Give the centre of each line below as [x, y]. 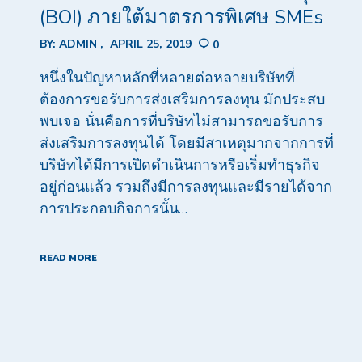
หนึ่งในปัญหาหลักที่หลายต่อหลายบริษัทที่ [167, 78]
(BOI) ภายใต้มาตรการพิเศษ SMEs [181, 17]
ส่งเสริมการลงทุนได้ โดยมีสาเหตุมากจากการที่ [186, 143]
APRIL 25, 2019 [150, 44]
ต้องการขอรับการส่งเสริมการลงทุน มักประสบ [182, 100]
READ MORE [68, 259]
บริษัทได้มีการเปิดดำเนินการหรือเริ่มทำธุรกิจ [179, 165]
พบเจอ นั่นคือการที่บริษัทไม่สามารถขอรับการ [181, 122]
